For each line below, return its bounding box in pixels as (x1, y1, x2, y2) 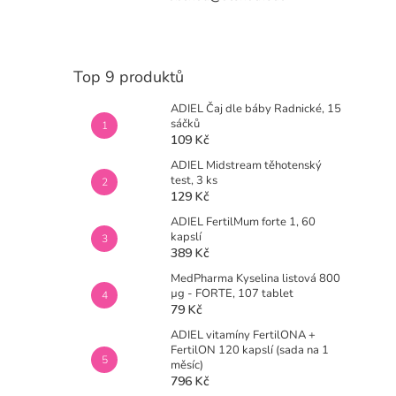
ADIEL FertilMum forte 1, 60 (171, 214, 316, 230)
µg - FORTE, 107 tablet (171, 286, 293, 301)
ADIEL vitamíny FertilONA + (171, 327, 316, 343)
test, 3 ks (171, 172, 217, 188)
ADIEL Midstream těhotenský (171, 157, 322, 173)
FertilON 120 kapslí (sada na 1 (171, 342, 329, 358)
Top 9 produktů (73, 66, 184, 88)
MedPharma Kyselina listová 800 (171, 270, 340, 286)
